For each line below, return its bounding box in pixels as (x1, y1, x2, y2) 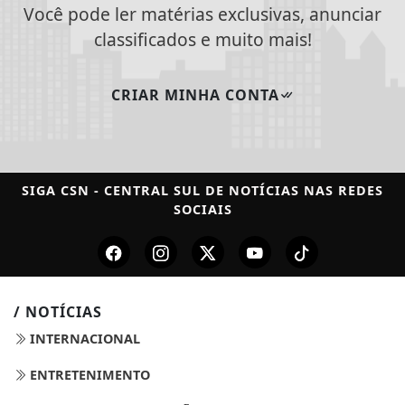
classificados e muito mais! (93, 27, 312, 52)
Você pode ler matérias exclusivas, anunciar (24, 2, 381, 27)
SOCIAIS (173, 201, 232, 219)
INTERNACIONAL (26, 330, 140, 348)
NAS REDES (299, 182, 383, 200)
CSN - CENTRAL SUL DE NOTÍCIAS (61, 182, 299, 200)
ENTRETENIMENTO (26, 366, 150, 384)
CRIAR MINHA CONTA (110, 84, 279, 105)
